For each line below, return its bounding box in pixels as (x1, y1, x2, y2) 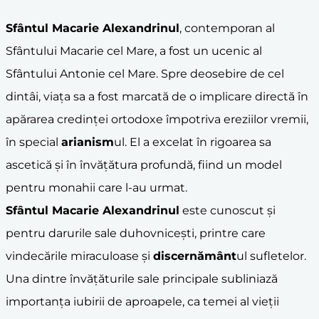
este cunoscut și (179, 203, 276, 217)
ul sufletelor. (236, 249, 306, 263)
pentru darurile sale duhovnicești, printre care (6, 226, 266, 240)
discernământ (153, 249, 236, 263)
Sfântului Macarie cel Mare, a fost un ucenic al (6, 43, 262, 58)
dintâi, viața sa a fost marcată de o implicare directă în (6, 89, 308, 103)
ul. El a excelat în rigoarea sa (114, 135, 271, 149)
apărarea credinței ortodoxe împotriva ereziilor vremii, (6, 112, 308, 126)
